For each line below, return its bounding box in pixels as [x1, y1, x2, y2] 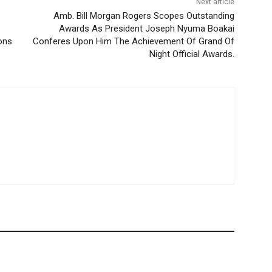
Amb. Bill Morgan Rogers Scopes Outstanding [53, 10, 234, 22]
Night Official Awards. [149, 49, 234, 60]
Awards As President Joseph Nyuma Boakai [58, 23, 234, 35]
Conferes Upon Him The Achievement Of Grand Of [32, 36, 234, 47]
